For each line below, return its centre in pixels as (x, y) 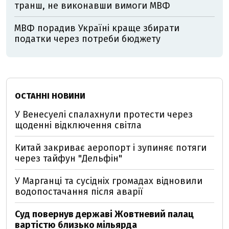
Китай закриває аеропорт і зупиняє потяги (111, 148)
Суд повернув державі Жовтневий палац (104, 214)
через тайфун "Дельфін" (68, 158)
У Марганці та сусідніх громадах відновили (109, 181)
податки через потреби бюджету (87, 39)
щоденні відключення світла (78, 125)
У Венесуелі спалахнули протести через (104, 114)
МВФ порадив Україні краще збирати (97, 28)
